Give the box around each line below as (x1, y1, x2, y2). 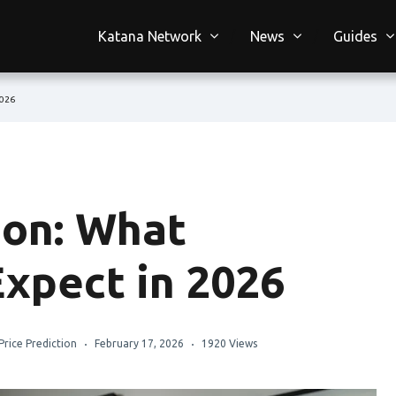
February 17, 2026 (95, 338, 184, 350)
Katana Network (98, 28, 202, 44)
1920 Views (202, 338, 257, 350)
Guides (333, 28, 377, 44)
